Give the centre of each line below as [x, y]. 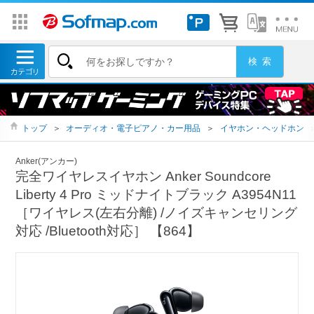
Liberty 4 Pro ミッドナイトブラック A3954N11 [156, 194]
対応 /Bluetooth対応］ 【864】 [108, 231]
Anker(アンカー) [47, 161]
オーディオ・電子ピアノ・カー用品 [134, 128]
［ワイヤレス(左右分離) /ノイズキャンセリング [157, 212]
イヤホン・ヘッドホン [262, 128]
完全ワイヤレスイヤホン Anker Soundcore [144, 176]
